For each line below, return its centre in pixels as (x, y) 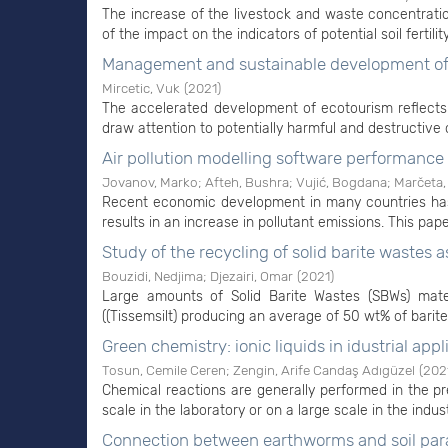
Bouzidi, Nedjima (152, 276)
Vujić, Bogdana (341, 182)
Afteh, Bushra (247, 182)
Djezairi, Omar (251, 276)
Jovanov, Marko (150, 182)
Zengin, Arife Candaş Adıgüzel (324, 370)
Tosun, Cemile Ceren (164, 370)
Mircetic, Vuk (141, 88)
